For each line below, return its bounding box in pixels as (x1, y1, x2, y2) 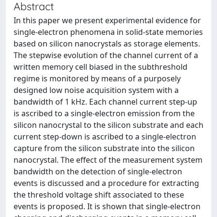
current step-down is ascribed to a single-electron (14, 131, 196, 142)
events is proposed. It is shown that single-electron (14, 201, 201, 212)
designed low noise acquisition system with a (14, 85, 179, 95)
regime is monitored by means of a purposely (14, 73, 181, 84)
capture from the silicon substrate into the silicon (14, 143, 195, 154)
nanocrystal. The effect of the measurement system (14, 155, 202, 165)
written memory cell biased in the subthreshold (14, 62, 187, 72)
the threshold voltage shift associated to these (14, 189, 184, 200)
